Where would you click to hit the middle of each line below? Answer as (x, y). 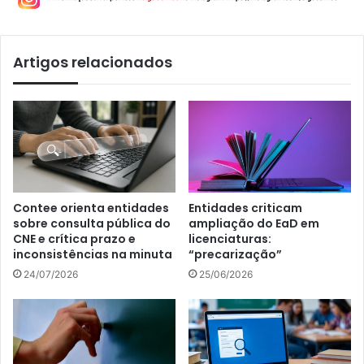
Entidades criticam (245, 208)
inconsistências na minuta (93, 255)
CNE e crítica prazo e (74, 239)
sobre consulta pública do (92, 224)
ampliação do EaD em (254, 224)
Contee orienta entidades (91, 208)
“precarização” (235, 255)
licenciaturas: (230, 239)
